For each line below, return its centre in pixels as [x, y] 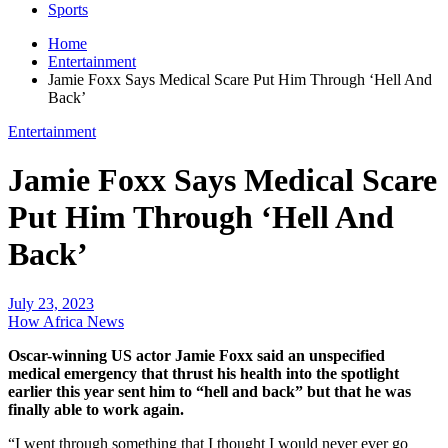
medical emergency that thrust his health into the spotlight [203, 373]
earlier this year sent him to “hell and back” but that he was [209, 391]
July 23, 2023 [51, 303]
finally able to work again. [96, 409]
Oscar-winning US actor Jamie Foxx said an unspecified [196, 355]
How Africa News [66, 321]
